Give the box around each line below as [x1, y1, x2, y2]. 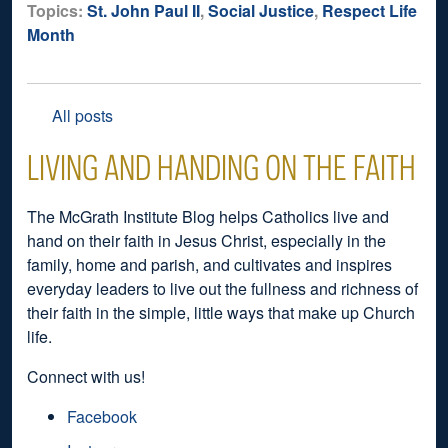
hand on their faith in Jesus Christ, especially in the [27, 228, 386, 252]
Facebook [67, 404, 137, 428]
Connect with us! [27, 364, 145, 388]
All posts [52, 103, 113, 127]
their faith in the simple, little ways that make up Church [27, 300, 415, 324]
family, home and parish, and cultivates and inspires [27, 252, 392, 276]
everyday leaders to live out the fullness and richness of [27, 276, 418, 300]
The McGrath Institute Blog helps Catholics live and [27, 204, 389, 228]
